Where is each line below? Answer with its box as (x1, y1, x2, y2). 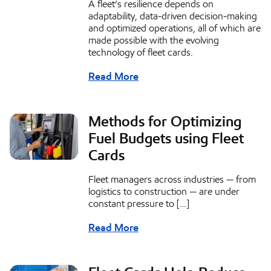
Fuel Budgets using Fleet (88, 129, 244, 148)
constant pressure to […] (88, 198, 189, 210)
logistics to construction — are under (88, 186, 240, 198)
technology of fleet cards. (88, 47, 193, 59)
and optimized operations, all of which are (88, 22, 261, 34)
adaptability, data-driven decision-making (88, 10, 257, 22)
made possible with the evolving (88, 34, 219, 47)
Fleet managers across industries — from (88, 174, 256, 186)
